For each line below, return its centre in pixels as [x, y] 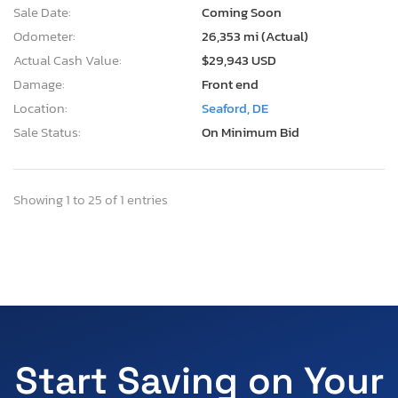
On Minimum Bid [251, 131]
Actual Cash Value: [68, 60]
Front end [230, 84]
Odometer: [44, 36]
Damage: [39, 84]
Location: [40, 107]
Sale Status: [47, 131]
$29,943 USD [239, 60]
